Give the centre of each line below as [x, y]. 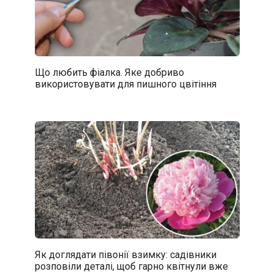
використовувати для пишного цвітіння [125, 84]
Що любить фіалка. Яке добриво [109, 72]
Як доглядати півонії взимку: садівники [125, 254]
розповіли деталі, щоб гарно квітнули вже [131, 266]
